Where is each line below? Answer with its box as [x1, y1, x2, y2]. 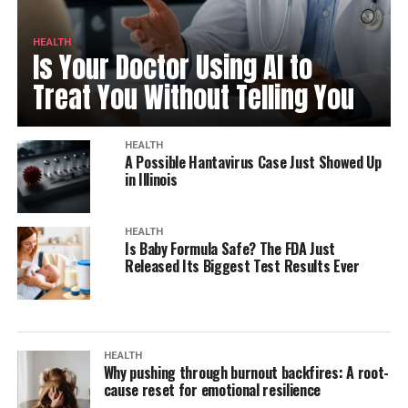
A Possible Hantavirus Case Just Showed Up [124, 151, 382, 174]
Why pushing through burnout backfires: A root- [103, 362, 389, 384]
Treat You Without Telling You [32, 76, 354, 119]
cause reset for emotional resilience [103, 379, 321, 402]
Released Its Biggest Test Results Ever [124, 255, 360, 278]
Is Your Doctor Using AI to [32, 46, 312, 89]
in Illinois [124, 168, 178, 191]
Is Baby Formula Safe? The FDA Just [124, 238, 335, 260]
